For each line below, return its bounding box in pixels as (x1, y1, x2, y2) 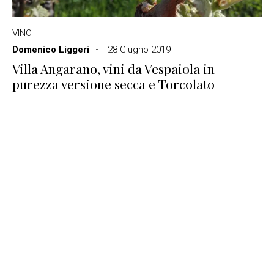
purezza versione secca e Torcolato (12, 75, 215, 92)
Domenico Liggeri (12, 44, 89, 55)
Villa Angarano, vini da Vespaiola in (12, 60, 215, 77)
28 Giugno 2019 (108, 44, 171, 55)
